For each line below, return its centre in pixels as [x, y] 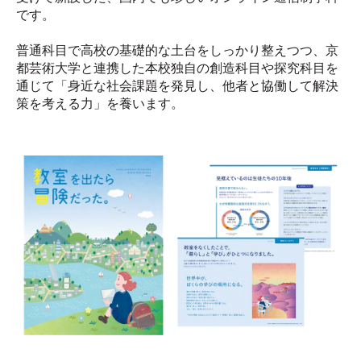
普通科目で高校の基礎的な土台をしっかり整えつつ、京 [177, 51]
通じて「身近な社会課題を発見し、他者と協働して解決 [177, 86]
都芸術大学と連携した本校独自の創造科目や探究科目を [177, 68]
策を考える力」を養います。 [100, 104]
